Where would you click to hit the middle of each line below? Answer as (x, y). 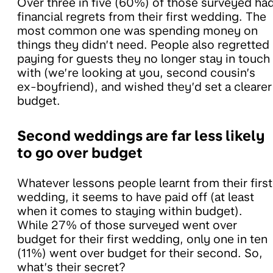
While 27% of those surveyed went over (127, 225)
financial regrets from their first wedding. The (142, 16)
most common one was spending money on (137, 30)
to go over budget (80, 153)
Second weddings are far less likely (141, 136)
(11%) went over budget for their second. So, (140, 253)
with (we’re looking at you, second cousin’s (136, 73)
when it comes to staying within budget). (130, 211)
